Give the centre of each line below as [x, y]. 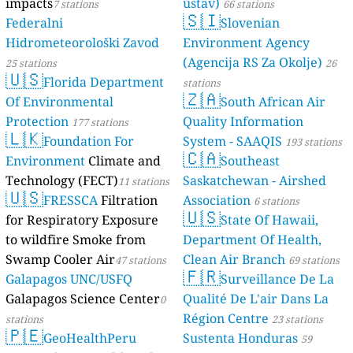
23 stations [297, 320]
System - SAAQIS [232, 141]
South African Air [273, 102]
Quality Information [243, 122]
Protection [37, 122]
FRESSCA [71, 201]
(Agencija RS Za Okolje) [253, 63]
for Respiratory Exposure [82, 220]
